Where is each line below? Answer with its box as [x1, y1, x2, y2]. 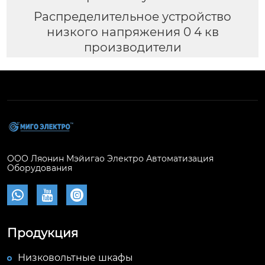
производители [83, 40, 182, 54]
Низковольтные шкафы [18, 252, 133, 264]
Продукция [7, 226, 78, 241]
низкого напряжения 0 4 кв [46, 24, 219, 39]
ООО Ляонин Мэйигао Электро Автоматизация [7, 153, 214, 164]
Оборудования [7, 163, 72, 174]
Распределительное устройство [34, 9, 231, 24]
